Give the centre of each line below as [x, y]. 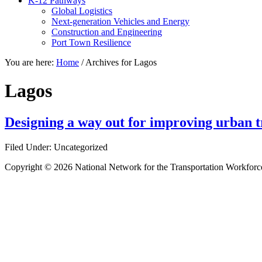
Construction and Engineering [107, 32]
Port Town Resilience [91, 42]
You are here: [30, 62]
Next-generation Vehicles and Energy [120, 21]
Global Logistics [82, 11]
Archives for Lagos [120, 62]
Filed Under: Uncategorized [56, 147]
